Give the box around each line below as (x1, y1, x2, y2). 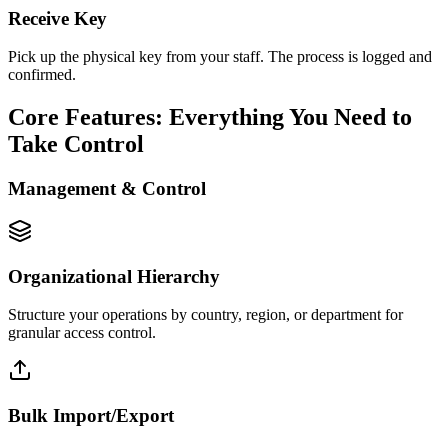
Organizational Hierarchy (8, 265, 220, 287)
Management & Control (8, 178, 206, 200)
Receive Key (8, 7, 107, 29)
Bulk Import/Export (8, 404, 174, 426)
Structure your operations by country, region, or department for (8, 306, 403, 324)
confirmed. (8, 66, 76, 84)
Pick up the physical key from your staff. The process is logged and (8, 48, 432, 66)
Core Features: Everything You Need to (8, 104, 412, 131)
